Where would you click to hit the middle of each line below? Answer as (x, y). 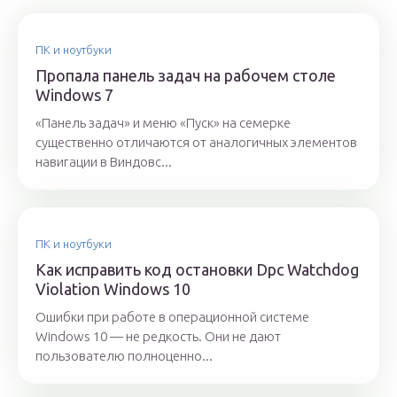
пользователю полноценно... (124, 356)
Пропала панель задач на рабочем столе (186, 76)
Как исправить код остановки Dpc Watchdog (197, 270)
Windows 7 (74, 95)
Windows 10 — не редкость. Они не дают (158, 337)
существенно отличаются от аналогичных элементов (196, 143)
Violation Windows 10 (113, 289)
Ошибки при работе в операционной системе (172, 317)
